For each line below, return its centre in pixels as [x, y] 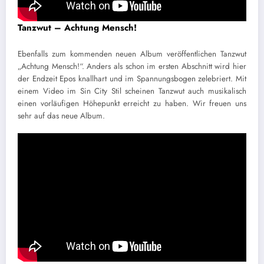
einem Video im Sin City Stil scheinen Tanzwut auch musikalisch [132, 91]
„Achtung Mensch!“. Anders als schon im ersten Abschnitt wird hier [132, 66]
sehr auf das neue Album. [61, 115]
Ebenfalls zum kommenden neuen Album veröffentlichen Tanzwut [132, 54]
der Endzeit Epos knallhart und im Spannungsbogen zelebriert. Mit [132, 78]
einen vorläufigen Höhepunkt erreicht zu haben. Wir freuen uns [132, 103]
